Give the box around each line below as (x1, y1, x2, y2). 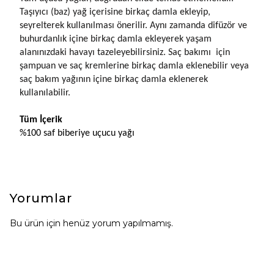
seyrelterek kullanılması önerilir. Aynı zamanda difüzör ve (20, 21, 247, 31)
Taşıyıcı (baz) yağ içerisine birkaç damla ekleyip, (20, 7, 210, 17)
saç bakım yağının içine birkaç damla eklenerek (20, 75, 208, 84)
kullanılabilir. (20, 88, 70, 98)
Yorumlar (10, 191, 72, 206)
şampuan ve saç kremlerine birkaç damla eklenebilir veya (20, 61, 249, 71)
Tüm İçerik (20, 115, 62, 125)
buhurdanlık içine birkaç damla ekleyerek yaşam (20, 34, 212, 44)
